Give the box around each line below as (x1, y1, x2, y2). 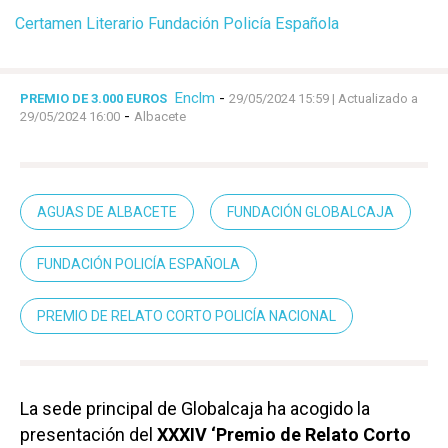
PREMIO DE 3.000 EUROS (20, 91, 167, 107)
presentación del (20, 424, 157, 446)
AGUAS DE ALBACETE (37, 204, 177, 221)
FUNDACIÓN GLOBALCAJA (227, 204, 394, 221)
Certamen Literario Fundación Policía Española (15, 14, 339, 34)
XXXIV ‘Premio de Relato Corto (157, 424, 411, 446)
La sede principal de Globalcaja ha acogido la (20, 398, 370, 420)
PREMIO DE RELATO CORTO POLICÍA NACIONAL (37, 308, 336, 325)
